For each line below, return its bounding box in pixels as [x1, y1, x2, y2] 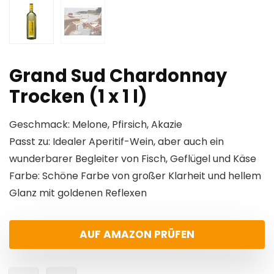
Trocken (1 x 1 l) [9, 84, 147, 109]
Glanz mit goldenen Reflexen [9, 186, 147, 201]
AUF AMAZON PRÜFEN [80, 227, 194, 242]
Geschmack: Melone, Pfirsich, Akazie [9, 117, 182, 132]
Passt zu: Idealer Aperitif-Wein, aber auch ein [9, 135, 224, 149]
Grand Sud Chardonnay [9, 64, 227, 89]
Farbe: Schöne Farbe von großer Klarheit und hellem [9, 169, 261, 183]
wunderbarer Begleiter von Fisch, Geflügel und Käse [9, 152, 256, 166]
